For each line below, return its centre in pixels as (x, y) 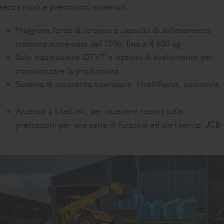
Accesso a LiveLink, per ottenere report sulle (100, 111)
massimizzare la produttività (69, 71)
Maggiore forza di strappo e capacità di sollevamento (113, 30)
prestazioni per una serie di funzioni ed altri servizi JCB (118, 125)
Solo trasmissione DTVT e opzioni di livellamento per (115, 57)
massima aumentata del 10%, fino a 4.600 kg (98, 44)
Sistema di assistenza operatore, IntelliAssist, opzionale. (119, 84)
